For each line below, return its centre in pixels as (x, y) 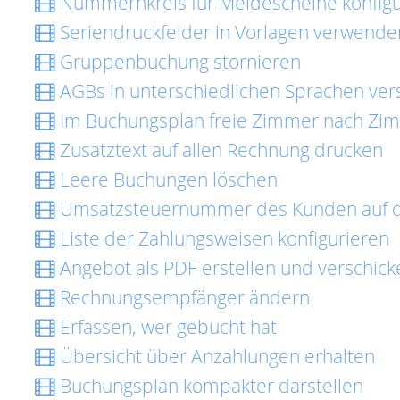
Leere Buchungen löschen (167, 179)
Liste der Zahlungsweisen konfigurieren (222, 238)
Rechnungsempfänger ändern (183, 297)
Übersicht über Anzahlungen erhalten (215, 356)
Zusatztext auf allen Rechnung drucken (219, 150)
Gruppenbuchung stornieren (178, 62)
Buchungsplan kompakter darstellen (209, 386)
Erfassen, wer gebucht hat (166, 327)
